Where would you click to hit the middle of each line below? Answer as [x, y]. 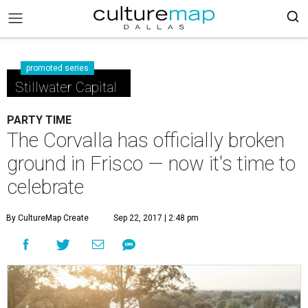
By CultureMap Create [47, 218]
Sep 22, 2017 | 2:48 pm [156, 218]
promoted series [57, 68]
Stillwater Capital [66, 87]
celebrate [45, 187]
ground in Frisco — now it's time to [151, 164]
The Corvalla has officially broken [146, 140]
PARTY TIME [39, 120]
